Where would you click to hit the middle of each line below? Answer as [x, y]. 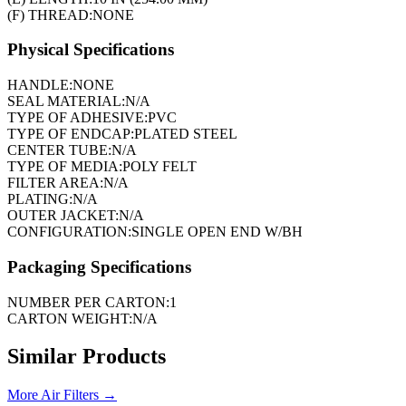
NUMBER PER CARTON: [88, 302]
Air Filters [70, 395]
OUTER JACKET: [63, 216]
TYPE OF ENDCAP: [71, 134]
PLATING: [40, 199]
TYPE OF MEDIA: [65, 167]
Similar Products [87, 357]
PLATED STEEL [186, 134]
